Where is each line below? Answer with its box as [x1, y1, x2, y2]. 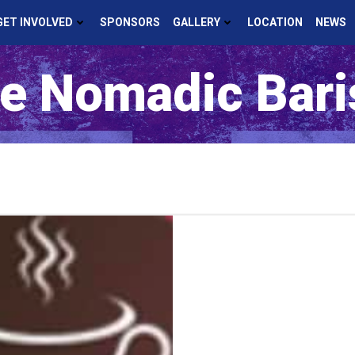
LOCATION [247, 16, 303, 29]
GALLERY [173, 16, 220, 29]
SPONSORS [100, 16, 160, 29]
